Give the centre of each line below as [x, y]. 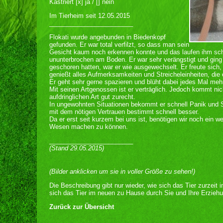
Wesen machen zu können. [89, 127]
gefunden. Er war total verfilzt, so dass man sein [119, 45]
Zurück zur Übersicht [82, 207]
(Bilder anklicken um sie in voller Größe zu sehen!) [122, 171]
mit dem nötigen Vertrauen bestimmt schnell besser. [124, 112]
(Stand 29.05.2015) [77, 148]
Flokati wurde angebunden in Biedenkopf [108, 37]
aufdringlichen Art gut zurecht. [92, 97]
